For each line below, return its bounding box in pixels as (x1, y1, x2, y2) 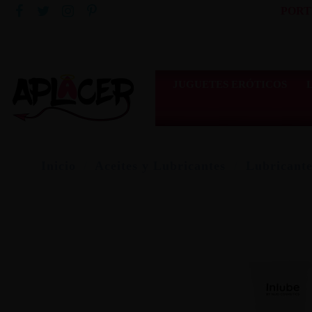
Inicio (40, 159, 76, 173)
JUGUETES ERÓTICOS (172, 78, 287, 90)
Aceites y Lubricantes (95, 159, 226, 173)
